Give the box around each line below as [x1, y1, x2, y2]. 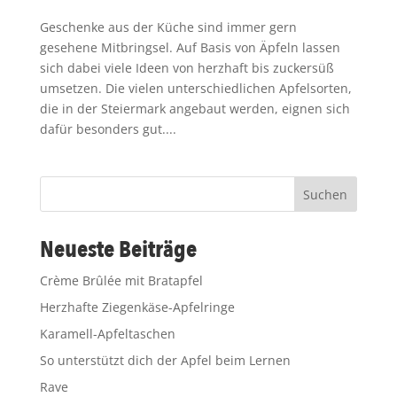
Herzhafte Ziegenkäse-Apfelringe [39, 298, 235, 315]
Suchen [303, 185, 348, 203]
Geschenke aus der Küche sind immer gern [39, 18, 297, 35]
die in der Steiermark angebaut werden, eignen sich [39, 99, 350, 117]
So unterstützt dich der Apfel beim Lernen [39, 351, 291, 369]
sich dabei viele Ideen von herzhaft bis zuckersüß [39, 58, 334, 76]
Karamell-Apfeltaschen [39, 324, 175, 342]
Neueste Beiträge [39, 233, 197, 266]
